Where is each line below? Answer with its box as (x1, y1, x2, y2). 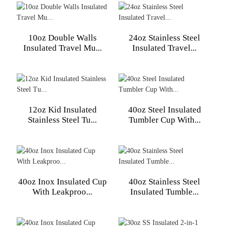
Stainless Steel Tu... (28, 115, 97, 125)
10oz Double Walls (28, 33, 97, 43)
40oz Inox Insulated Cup (18, 177, 107, 186)
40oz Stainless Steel (129, 177, 200, 186)
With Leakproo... (32, 187, 93, 197)
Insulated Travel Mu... (23, 43, 102, 53)
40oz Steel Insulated (128, 105, 201, 115)
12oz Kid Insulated (28, 105, 97, 115)
